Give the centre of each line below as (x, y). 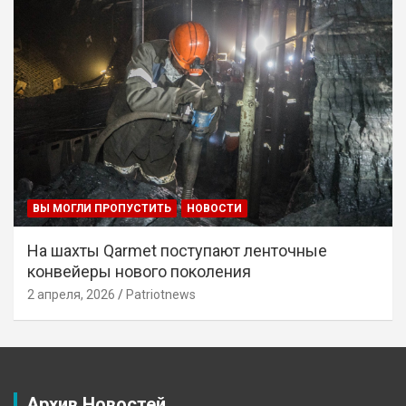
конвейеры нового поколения (139, 272)
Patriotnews (161, 295)
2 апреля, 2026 (71, 295)
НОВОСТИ (214, 209)
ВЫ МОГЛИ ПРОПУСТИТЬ (102, 209)
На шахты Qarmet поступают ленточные (177, 251)
